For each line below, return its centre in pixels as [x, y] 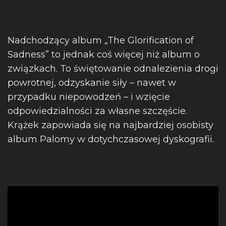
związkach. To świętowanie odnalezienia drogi [113, 69]
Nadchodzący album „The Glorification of [101, 40]
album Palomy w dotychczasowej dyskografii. [111, 139]
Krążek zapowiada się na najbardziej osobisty [110, 125]
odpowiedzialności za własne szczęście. [97, 111]
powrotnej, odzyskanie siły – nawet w [92, 83]
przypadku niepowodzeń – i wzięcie [89, 97]
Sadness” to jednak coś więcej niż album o [104, 54]
